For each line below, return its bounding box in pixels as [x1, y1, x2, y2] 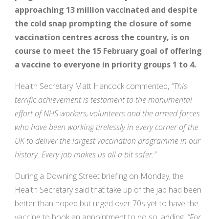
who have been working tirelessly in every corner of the [15, 122, 198, 133]
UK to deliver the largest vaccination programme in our [15, 135, 200, 147]
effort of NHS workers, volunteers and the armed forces [15, 108, 200, 119]
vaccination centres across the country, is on [15, 32, 189, 43]
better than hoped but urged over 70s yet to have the [15, 198, 198, 209]
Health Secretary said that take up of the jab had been [15, 184, 201, 196]
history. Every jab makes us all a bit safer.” [15, 149, 156, 160]
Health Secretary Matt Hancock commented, [15, 81, 171, 92]
